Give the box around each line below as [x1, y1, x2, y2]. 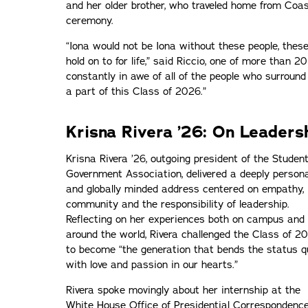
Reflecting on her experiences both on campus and [66, 212, 305, 226]
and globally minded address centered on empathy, [66, 181, 304, 196]
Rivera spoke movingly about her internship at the [66, 283, 300, 297]
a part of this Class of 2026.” [66, 84, 206, 98]
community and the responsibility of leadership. [66, 197, 289, 211]
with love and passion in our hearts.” [66, 257, 238, 272]
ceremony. [66, 13, 113, 27]
